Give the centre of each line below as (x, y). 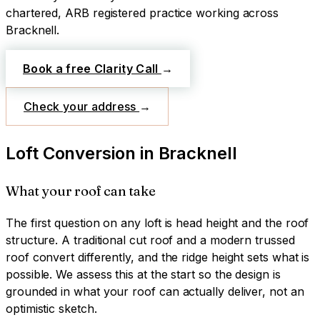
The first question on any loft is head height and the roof (157, 223)
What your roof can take (81, 191)
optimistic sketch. (51, 309)
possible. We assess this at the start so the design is (143, 275)
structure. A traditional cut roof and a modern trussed (150, 240)
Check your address (82, 106)
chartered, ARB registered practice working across (142, 12)
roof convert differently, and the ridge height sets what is (158, 257)
